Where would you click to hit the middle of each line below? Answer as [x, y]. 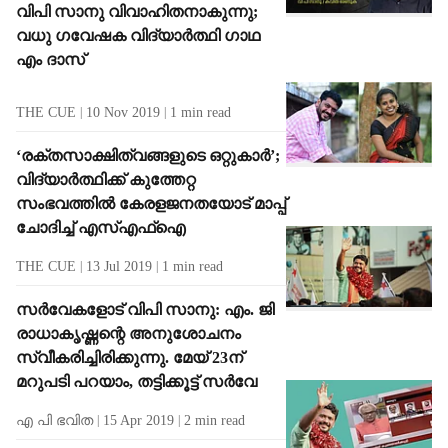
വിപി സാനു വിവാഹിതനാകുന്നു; [137, 11]
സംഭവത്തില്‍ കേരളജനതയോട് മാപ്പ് [151, 203]
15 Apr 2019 [138, 420]
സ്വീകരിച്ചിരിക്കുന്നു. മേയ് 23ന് [129, 357]
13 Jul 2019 [119, 266]
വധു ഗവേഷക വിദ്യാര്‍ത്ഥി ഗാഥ [138, 35]
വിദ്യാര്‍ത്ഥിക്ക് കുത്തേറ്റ [105, 179]
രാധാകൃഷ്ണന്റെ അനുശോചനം [128, 333]
